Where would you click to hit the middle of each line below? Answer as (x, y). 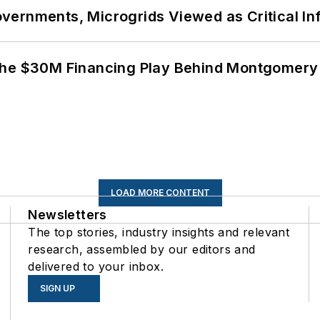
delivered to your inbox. (96, 267)
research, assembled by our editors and (142, 250)
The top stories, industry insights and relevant (159, 232)
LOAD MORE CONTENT (160, 193)
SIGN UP (58, 289)
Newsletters (67, 215)
